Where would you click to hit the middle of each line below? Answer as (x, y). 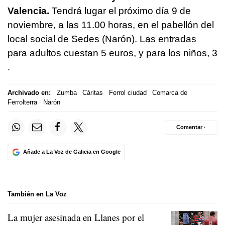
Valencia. (30, 11)
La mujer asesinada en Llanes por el (76, 217)
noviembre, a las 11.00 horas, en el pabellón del (111, 25)
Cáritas (93, 93)
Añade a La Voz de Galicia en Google (72, 152)
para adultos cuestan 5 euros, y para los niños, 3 (113, 53)
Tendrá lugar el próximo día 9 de (121, 11)
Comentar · (191, 127)
